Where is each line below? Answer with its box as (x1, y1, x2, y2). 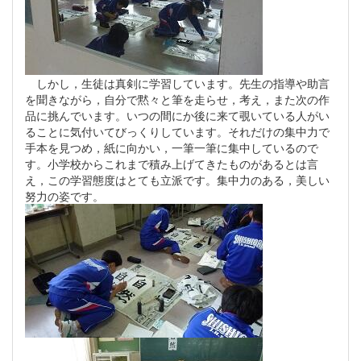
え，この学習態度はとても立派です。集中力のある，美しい (25, 171, 330, 188)
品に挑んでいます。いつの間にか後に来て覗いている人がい (25, 106, 330, 123)
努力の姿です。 (25, 187, 104, 204)
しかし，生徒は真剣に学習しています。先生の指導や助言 (25, 74, 330, 91)
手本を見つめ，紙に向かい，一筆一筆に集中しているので (25, 139, 318, 156)
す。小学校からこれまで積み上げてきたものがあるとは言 (25, 155, 318, 172)
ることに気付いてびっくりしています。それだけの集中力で (25, 122, 330, 139)
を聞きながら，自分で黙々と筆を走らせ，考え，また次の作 (25, 90, 330, 107)
